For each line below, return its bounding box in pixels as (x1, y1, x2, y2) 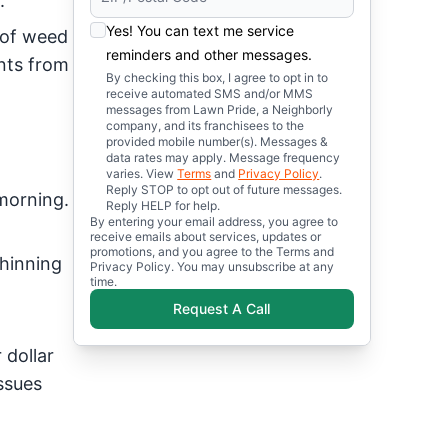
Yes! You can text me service (106, 22, 295, 39)
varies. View (106, 166, 178, 181)
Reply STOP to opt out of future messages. (106, 182, 343, 197)
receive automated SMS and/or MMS (106, 86, 314, 101)
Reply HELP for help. (106, 198, 221, 213)
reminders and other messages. (106, 46, 313, 63)
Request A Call (173, 300, 271, 317)
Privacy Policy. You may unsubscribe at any (90, 259, 335, 274)
